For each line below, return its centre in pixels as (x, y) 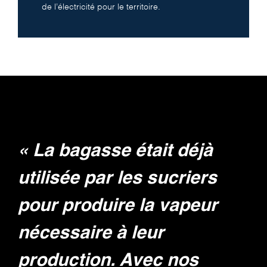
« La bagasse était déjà (115, 151)
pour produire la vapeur (118, 206)
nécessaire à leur (91, 233)
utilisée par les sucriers (117, 178)
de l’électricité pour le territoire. (102, 7)
